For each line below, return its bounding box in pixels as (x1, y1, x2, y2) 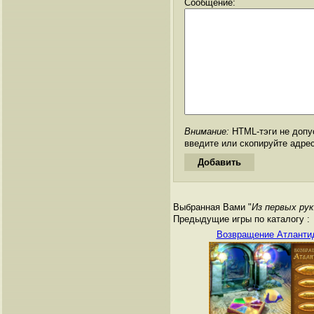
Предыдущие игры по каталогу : (173, 213, 310, 224)
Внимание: (184, 125, 229, 137)
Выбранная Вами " (173, 201, 252, 212)
